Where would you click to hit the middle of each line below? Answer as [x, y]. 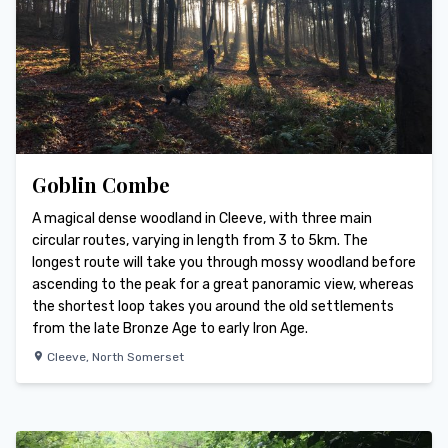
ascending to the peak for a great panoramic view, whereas [223, 285]
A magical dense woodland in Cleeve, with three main [202, 219]
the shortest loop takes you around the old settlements [213, 307]
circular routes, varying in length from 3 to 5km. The [200, 241]
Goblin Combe [101, 185]
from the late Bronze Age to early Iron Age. [170, 329]
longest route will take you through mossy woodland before [224, 263]
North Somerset [138, 357]
